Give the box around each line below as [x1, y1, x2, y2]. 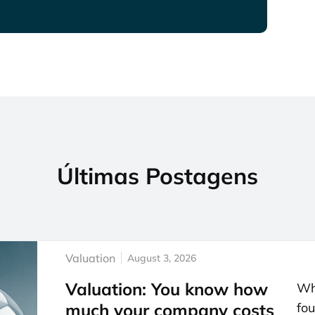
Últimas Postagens [57, 161, 258, 190]
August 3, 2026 [127, 251, 196, 264]
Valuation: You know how [65, 278, 268, 300]
